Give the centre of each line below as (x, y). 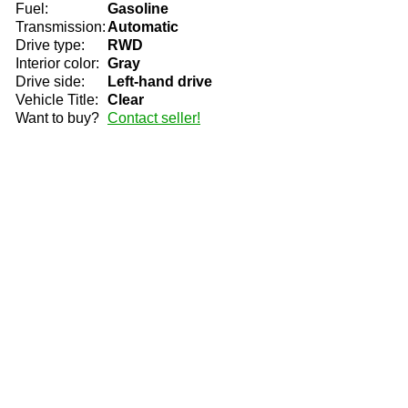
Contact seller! (154, 118)
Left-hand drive (160, 82)
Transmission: (61, 27)
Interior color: (57, 63)
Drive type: (50, 45)
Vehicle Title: (57, 100)
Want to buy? (57, 118)
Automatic (143, 27)
